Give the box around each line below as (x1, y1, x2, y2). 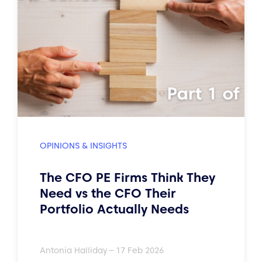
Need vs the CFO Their (40, 185, 176, 201)
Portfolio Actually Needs (40, 201, 189, 217)
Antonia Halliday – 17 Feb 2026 (40, 245, 164, 256)
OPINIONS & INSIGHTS (40, 140, 127, 151)
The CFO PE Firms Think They (40, 169, 215, 185)
